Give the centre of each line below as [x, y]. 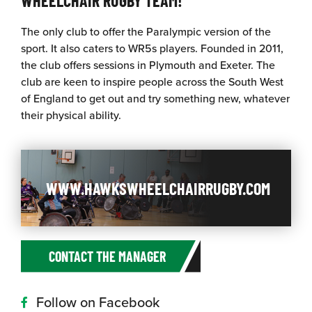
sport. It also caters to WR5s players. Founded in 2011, [152, 48]
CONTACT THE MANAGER [107, 256]
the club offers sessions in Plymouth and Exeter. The [148, 64]
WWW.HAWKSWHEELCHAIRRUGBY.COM [158, 188]
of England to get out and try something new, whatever [155, 98]
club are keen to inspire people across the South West [152, 81]
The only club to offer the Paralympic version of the [146, 31]
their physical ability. [71, 115]
